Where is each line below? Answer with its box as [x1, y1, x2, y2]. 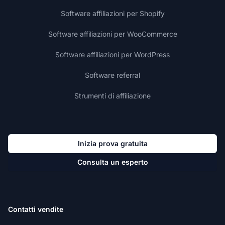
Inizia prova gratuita [77, 139, 148, 148]
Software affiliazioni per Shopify [60, 9, 165, 18]
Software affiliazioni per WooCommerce [48, 29, 177, 38]
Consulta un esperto [77, 157, 148, 166]
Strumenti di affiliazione [74, 91, 151, 100]
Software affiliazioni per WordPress [55, 50, 170, 59]
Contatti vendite [8, 204, 63, 213]
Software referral [85, 70, 140, 79]
